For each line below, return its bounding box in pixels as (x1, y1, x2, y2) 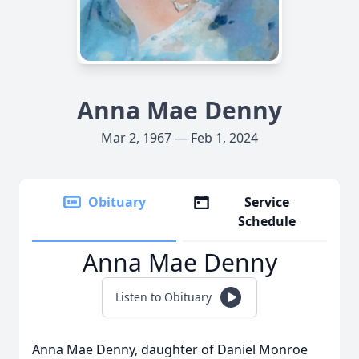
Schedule (238, 212, 296, 230)
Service (244, 193, 290, 211)
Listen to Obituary (115, 289, 212, 305)
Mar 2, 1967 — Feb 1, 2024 (101, 129, 258, 147)
